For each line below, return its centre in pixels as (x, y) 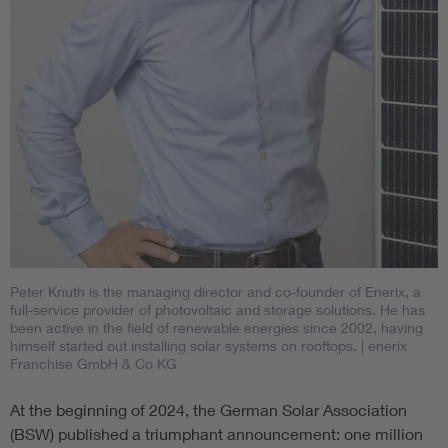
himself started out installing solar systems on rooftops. (183, 345)
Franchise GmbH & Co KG (93, 363)
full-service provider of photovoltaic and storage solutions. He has (217, 309)
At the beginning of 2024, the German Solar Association (208, 409)
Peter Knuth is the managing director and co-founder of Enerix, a (215, 291)
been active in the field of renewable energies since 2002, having (216, 327)
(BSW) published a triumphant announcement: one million (216, 433)
